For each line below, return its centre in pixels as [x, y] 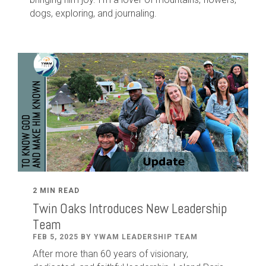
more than [78, 254]
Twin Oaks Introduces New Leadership [130, 208]
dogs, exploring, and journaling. [93, 13]
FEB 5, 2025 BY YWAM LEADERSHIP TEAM [115, 237]
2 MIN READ [56, 190]
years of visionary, [150, 254]
